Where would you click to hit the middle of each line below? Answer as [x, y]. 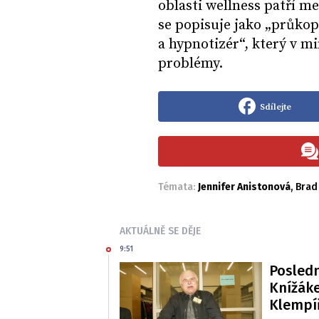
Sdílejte [275, 107]
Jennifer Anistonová [244, 187]
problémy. [192, 64]
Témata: [178, 187]
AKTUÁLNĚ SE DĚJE [160, 231]
